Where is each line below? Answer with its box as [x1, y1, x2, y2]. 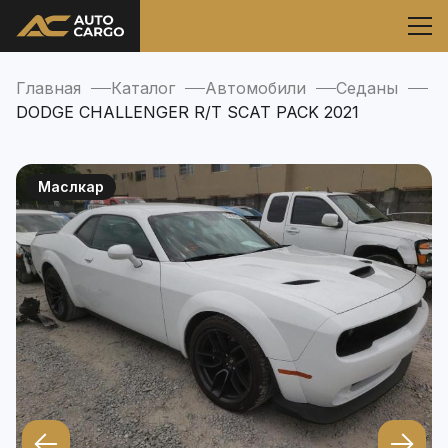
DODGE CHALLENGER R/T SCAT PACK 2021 [16, 102, 359, 122]
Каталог [111, 78, 175, 98]
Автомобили [205, 78, 306, 98]
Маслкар [38, 178, 104, 195]
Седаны [336, 78, 398, 98]
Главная [16, 78, 81, 98]
